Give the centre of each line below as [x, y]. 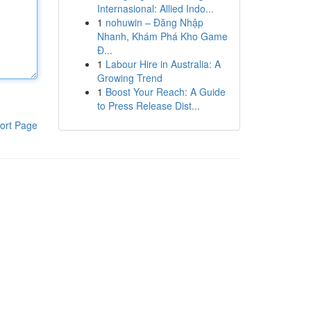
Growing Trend [129, 78]
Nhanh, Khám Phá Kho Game [162, 36]
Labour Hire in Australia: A [163, 64]
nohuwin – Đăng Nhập [154, 22]
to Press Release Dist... [148, 106]
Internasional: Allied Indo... [155, 8]
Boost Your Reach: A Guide [165, 92]
